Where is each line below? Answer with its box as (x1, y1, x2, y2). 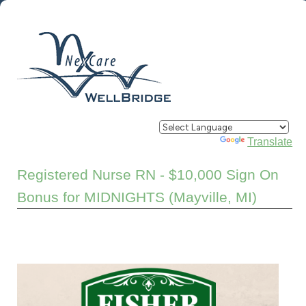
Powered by (159, 136, 221, 148)
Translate (247, 136, 293, 148)
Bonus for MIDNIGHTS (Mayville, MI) (17, 189, 257, 205)
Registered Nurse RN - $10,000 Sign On (17, 167, 279, 182)
